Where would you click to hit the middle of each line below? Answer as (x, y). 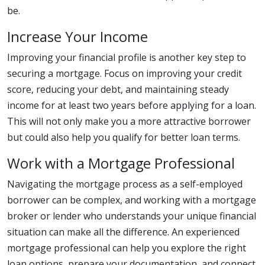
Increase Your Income (77, 37)
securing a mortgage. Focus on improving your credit (125, 73)
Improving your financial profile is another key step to (127, 57)
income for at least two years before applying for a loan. (132, 105)
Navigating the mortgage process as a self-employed (125, 184)
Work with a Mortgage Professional (121, 163)
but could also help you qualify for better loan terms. (124, 137)
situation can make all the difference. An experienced (123, 232)
